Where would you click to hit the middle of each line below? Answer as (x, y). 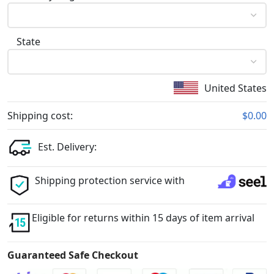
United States (235, 88)
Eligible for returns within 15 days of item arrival (143, 217)
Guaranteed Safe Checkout (73, 255)
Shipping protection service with (110, 180)
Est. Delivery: (67, 147)
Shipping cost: (40, 115)
